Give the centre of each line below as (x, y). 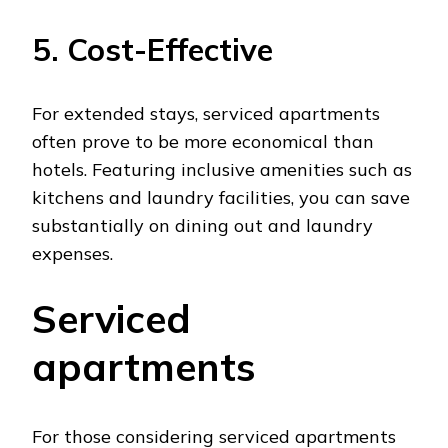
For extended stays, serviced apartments (206, 113)
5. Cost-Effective (152, 49)
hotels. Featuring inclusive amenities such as (222, 169)
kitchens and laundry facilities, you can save (221, 197)
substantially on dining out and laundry (202, 225)
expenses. (72, 253)
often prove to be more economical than (203, 141)
